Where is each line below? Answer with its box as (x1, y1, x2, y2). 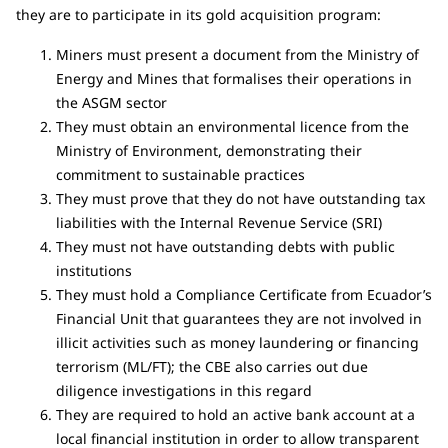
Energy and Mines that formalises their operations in (56, 68, 412, 88)
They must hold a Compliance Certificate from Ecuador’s (56, 284, 432, 304)
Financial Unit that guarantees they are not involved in (56, 308, 422, 328)
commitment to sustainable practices (56, 164, 305, 184)
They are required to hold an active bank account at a (56, 404, 415, 424)
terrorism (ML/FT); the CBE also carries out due (56, 356, 368, 376)
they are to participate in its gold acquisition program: (16, 4, 385, 24)
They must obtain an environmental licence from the (56, 116, 409, 136)
